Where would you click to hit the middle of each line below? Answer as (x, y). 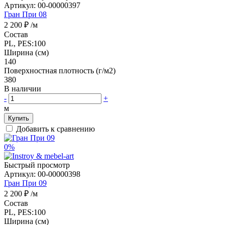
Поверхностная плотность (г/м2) (60, 70)
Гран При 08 (25, 14)
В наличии (24, 88)
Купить (19, 118)
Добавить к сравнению (55, 129)
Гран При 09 (25, 183)
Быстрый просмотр (37, 165)
